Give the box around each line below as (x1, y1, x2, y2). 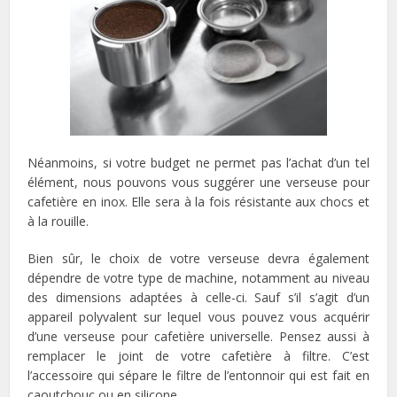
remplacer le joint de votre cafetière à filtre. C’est (27, 347, 370, 365)
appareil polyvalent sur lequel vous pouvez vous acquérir (27, 308, 370, 326)
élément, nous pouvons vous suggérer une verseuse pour (27, 174, 370, 191)
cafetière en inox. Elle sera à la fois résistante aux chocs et (27, 193, 370, 211)
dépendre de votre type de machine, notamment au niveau (27, 269, 370, 287)
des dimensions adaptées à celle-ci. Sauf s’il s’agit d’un (27, 289, 370, 307)
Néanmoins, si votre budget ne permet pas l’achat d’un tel (27, 154, 370, 172)
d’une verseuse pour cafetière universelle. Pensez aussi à (27, 328, 370, 346)
